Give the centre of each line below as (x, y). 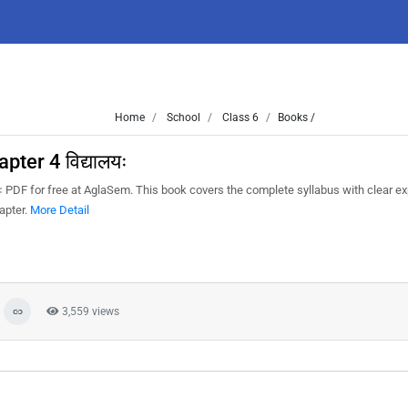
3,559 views (89, 311)
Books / (296, 117)
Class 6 (239, 117)
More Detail (60, 210)
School (182, 117)
